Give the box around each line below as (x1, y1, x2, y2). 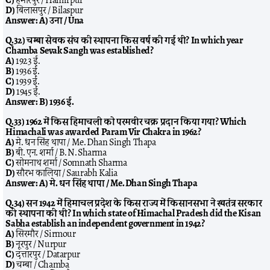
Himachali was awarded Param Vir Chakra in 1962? (5, 124, 201, 140)
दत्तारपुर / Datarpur (14, 246, 80, 262)
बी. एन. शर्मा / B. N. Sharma (14, 145, 107, 160)
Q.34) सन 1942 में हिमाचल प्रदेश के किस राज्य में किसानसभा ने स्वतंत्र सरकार (5, 195, 262, 211)
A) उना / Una (39, 13, 84, 28)
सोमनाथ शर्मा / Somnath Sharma (14, 155, 127, 171)
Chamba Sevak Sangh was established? (5, 43, 154, 58)
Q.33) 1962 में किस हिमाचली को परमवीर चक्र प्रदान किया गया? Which (5, 114, 246, 130)
